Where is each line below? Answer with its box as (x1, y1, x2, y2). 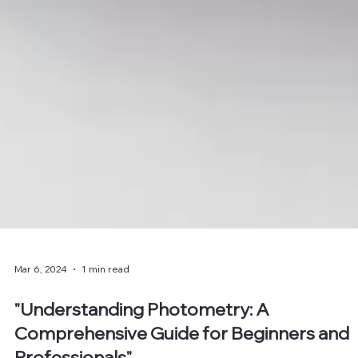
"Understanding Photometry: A (14, 326, 269, 349)
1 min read (82, 292, 129, 304)
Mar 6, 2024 (14, 292, 67, 304)
